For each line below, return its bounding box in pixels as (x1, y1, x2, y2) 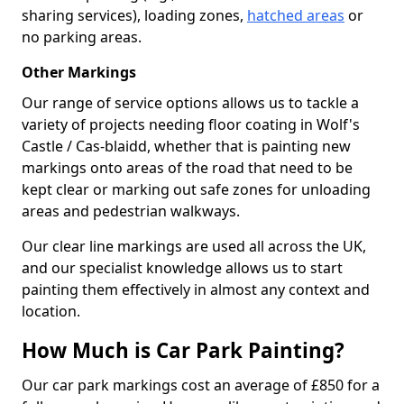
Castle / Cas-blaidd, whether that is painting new (22, 135, 351, 156)
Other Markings (22, 61, 136, 82)
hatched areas (247, 5, 344, 25)
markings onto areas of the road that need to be (22, 157, 353, 178)
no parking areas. (22, 26, 142, 47)
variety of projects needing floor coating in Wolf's (22, 114, 360, 134)
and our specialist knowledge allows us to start (22, 257, 343, 278)
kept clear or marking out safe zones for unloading (22, 179, 371, 199)
